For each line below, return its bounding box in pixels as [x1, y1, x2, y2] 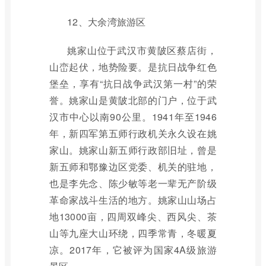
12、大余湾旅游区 [67, 15, 146, 28]
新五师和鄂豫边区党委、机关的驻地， [49, 160, 217, 173]
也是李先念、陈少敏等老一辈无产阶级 [49, 176, 217, 190]
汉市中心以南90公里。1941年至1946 [49, 110, 217, 123]
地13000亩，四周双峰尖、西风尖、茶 [49, 210, 217, 223]
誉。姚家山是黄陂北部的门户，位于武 [49, 93, 217, 107]
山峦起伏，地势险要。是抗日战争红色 [49, 60, 217, 74]
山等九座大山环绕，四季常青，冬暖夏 [49, 226, 217, 240]
